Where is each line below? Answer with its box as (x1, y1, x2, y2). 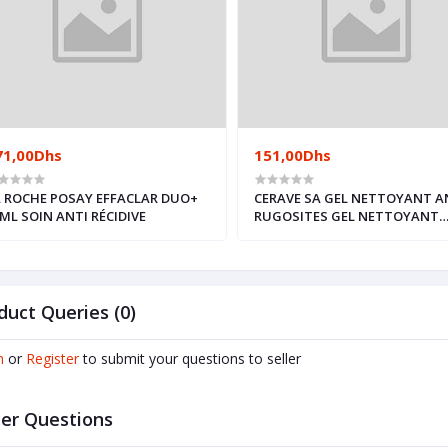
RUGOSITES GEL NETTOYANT (253, 207, 439, 226)
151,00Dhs (253, 145, 331, 166)
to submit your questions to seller (82, 349, 301, 369)
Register (25, 349, 79, 369)
